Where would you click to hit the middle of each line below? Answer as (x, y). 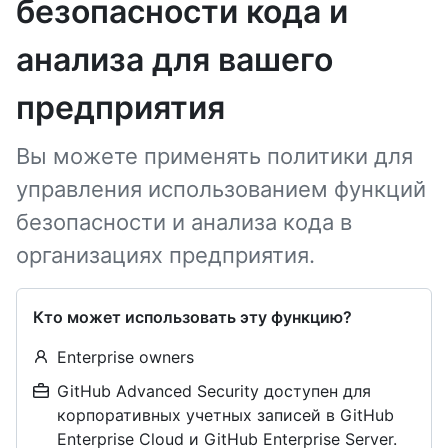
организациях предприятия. (165, 255)
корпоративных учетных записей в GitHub (225, 415)
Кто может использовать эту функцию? (192, 317)
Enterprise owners (125, 357)
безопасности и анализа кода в (184, 222)
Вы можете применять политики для (214, 156)
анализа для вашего (174, 59)
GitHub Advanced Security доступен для (214, 391)
